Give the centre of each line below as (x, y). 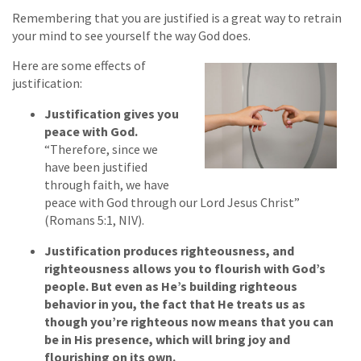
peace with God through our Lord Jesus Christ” (172, 203)
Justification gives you (112, 114)
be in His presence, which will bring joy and (167, 340)
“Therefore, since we (101, 149)
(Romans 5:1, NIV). (94, 220)
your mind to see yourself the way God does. (131, 36)
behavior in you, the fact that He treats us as (175, 304)
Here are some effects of (79, 66)
